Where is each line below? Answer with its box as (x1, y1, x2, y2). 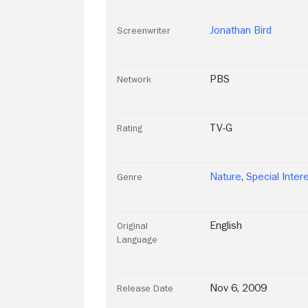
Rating (117, 122, 142, 133)
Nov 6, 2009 (210, 282, 267, 294)
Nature (210, 170, 241, 182)
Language (117, 234, 157, 244)
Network (117, 74, 151, 84)
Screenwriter (117, 25, 170, 35)
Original (117, 220, 148, 230)
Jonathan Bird (210, 24, 272, 36)
